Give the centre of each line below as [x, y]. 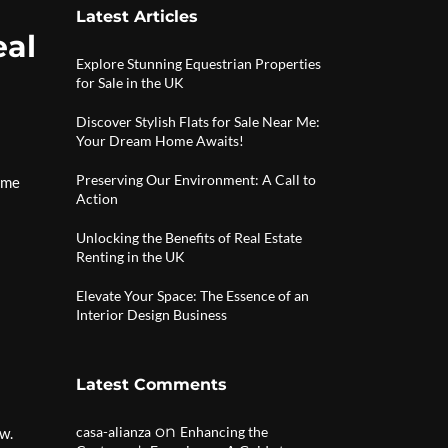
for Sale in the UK [130, 82]
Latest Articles [137, 16]
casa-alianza [113, 431]
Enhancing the [224, 431]
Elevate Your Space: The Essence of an [192, 295]
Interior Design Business [151, 314]
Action [97, 198]
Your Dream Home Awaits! [160, 140]
